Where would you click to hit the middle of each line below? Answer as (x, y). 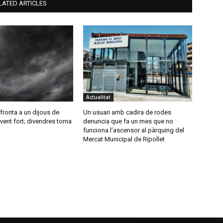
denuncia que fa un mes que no (128, 121)
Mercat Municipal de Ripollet (124, 139)
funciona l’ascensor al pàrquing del (134, 130)
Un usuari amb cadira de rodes (127, 112)
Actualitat (99, 97)
